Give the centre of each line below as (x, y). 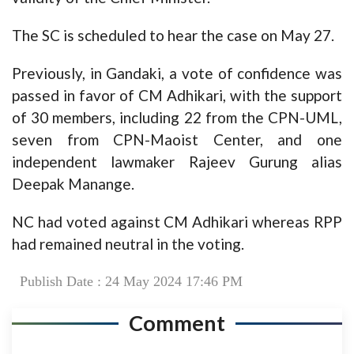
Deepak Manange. (73, 184)
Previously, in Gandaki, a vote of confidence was (177, 73)
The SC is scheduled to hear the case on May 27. (173, 36)
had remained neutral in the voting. (128, 244)
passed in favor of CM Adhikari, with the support (177, 96)
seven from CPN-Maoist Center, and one (177, 140)
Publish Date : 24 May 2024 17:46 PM (131, 282)
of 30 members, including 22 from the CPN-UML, (177, 118)
